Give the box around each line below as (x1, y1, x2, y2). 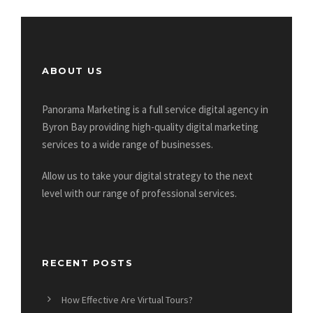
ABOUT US (42, 64, 103, 76)
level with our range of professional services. (42, 186, 237, 200)
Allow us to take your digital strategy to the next (42, 168, 253, 182)
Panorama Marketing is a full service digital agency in (42, 102, 268, 116)
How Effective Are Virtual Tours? (61, 293, 193, 306)
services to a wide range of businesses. (42, 137, 213, 151)
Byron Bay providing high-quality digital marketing (42, 119, 259, 133)
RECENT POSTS (42, 256, 133, 268)
